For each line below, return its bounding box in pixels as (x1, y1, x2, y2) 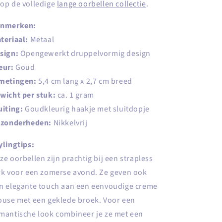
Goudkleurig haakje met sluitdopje (23, 104, 150, 114)
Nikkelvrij (52, 117, 88, 128)
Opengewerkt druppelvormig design (18, 48, 151, 59)
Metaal (28, 34, 55, 45)
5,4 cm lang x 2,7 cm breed (36, 76, 132, 87)
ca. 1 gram (55, 90, 94, 101)
